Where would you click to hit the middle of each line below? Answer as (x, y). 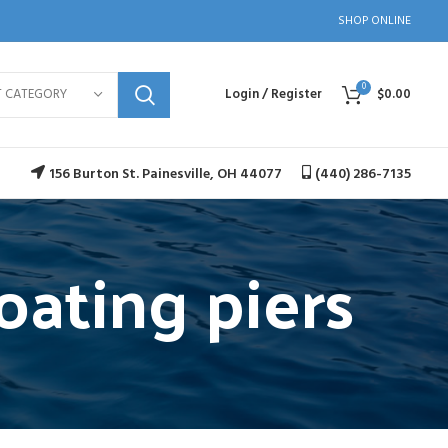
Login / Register (273, 94)
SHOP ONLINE (374, 20)
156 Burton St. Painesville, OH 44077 (165, 174)
